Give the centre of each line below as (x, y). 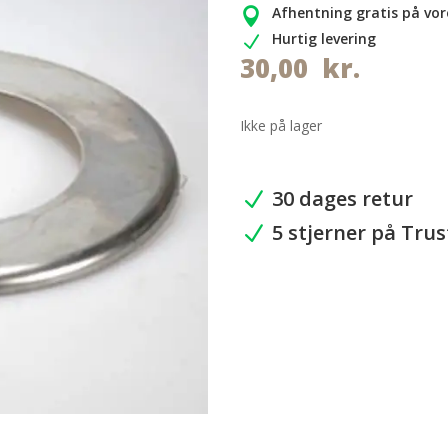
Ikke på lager (281, 126)
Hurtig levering (324, 39)
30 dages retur (343, 199)
